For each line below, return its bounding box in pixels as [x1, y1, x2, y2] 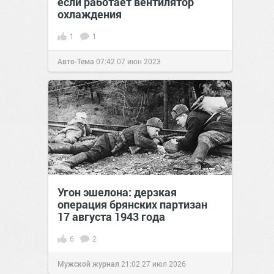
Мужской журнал [57, 259, 119, 269]
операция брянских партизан [57, 197, 207, 212]
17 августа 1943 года [57, 209, 165, 224]
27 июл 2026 [142, 259, 186, 269]
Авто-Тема [57, 56, 94, 67]
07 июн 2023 [117, 56, 161, 67]
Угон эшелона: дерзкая [57, 185, 177, 200]
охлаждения [57, 7, 122, 22]
